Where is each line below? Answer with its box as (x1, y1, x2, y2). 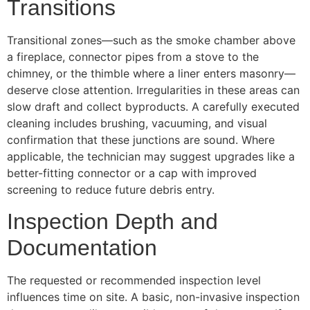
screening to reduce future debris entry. (7, 183, 215, 197)
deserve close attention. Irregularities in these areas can (7, 83, 300, 98)
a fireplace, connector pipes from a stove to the (7, 50, 259, 64)
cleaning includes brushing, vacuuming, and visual (7, 116, 267, 131)
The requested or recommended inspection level (7, 273, 261, 287)
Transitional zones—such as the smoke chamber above (7, 33, 295, 48)
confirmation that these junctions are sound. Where (7, 133, 275, 147)
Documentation (7, 235, 157, 260)
